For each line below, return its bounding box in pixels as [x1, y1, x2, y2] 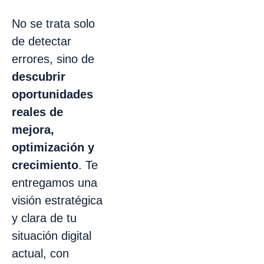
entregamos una [12, 176, 97, 189]
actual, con [12, 246, 69, 260]
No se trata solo [12, 16, 95, 30]
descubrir [12, 70, 65, 83]
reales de [12, 105, 63, 118]
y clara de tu [12, 211, 77, 225]
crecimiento [12, 158, 78, 171]
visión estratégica [12, 193, 103, 207]
